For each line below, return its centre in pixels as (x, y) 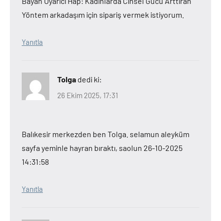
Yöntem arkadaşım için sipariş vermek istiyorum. (103, 15)
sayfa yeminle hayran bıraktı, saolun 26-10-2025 (102, 147)
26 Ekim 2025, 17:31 (88, 95)
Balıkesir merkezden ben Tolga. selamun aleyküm (106, 134)
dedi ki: (90, 79)
